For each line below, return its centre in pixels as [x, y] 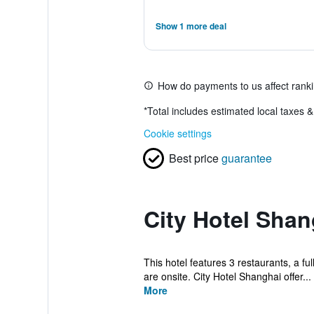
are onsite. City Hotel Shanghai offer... [227, 276]
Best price [193, 158]
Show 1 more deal [191, 26]
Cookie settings [177, 133]
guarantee [246, 158]
